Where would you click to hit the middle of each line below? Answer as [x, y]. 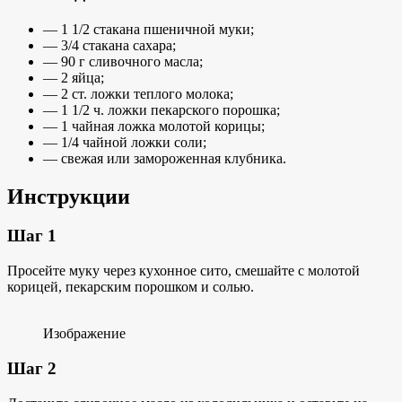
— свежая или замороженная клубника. [165, 158]
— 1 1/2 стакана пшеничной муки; [149, 29]
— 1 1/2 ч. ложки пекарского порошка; [162, 109]
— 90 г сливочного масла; [123, 61]
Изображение [84, 334]
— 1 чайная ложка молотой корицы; [154, 126]
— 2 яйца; [74, 77]
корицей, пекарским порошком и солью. [131, 287]
